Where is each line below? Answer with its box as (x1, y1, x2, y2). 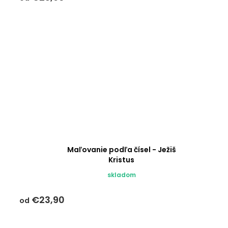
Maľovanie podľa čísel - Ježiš (67, 145, 176, 155)
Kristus (108, 155, 135, 165)
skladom (107, 170, 136, 180)
